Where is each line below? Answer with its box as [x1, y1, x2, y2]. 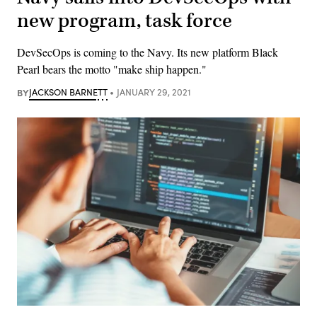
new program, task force [17, 7, 232, 34]
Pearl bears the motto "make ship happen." [17, 61, 207, 76]
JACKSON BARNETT [29, 85, 108, 98]
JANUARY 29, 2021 [116, 85, 191, 98]
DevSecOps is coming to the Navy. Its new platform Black [17, 44, 278, 59]
